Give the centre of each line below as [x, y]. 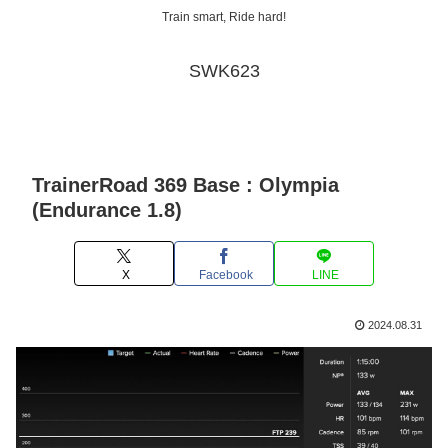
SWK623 [224, 71]
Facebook [225, 274]
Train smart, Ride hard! [224, 17]
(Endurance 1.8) [107, 210]
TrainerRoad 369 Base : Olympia [185, 185]
